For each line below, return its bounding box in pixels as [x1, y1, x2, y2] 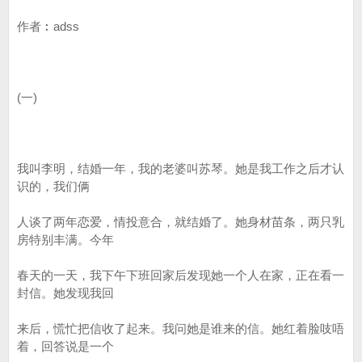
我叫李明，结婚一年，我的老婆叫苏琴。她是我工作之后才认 [17, 162, 344, 175]
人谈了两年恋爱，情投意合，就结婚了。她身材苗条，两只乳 [17, 215, 344, 229]
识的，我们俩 [17, 179, 90, 193]
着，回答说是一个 [17, 339, 114, 353]
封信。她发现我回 [17, 286, 114, 300]
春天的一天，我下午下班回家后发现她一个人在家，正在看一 [17, 268, 344, 282]
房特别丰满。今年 [17, 233, 114, 246]
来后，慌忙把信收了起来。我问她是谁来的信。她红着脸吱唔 [17, 322, 344, 335]
